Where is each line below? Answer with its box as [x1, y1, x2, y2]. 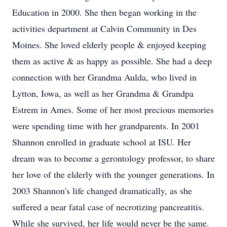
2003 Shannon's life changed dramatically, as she [12, 184, 192, 197]
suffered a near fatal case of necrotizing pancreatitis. [12, 201, 204, 213]
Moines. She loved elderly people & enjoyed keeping [12, 39, 206, 51]
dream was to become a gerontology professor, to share [12, 152, 215, 164]
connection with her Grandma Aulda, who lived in [12, 71, 197, 83]
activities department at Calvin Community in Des [12, 22, 197, 34]
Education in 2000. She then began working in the [12, 6, 197, 18]
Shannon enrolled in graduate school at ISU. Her [12, 136, 191, 148]
